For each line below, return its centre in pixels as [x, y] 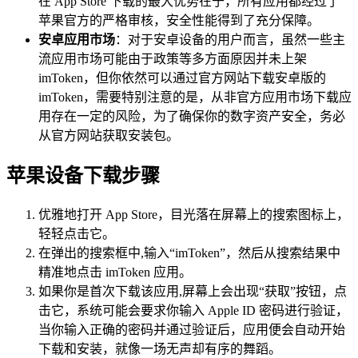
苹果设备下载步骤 [83, 175]
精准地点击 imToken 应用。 [115, 272]
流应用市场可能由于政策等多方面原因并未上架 [173, 58]
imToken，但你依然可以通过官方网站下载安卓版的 [182, 78]
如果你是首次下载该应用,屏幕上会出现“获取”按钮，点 [193, 291]
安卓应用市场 [77, 39]
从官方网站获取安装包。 [109, 135]
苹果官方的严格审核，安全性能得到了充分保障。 [179, 20]
